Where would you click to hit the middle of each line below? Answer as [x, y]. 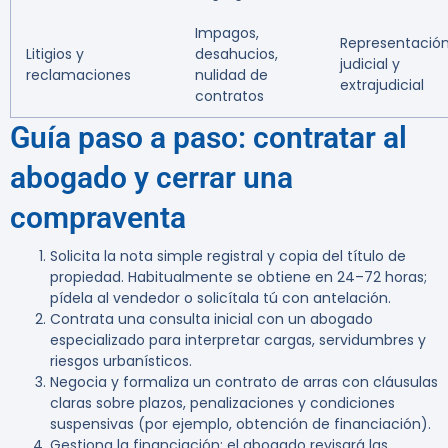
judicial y [370, 64]
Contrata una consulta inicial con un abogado [211, 319]
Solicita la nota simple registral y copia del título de [228, 256]
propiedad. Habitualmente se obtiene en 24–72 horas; [238, 277]
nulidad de [231, 75]
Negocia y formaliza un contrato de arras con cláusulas [244, 382]
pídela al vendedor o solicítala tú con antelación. [220, 298]
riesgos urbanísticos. [121, 361]
